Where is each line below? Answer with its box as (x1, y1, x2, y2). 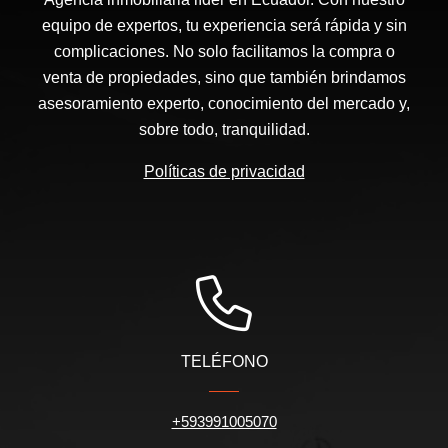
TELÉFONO (180, 353, 268, 371)
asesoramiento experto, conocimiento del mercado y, (38, 95, 410, 113)
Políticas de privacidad (143, 163, 305, 181)
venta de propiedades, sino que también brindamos (42, 69, 406, 87)
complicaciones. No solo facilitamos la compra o (53, 43, 395, 61)
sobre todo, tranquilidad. (138, 121, 310, 139)
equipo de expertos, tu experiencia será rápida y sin (41, 17, 407, 35)
